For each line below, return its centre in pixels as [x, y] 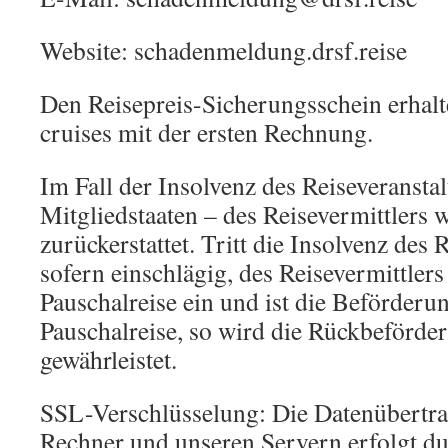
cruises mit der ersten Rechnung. [206, 132]
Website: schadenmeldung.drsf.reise [223, 50]
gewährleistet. [108, 359]
